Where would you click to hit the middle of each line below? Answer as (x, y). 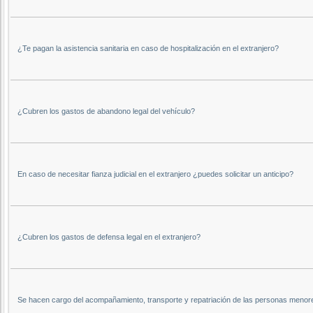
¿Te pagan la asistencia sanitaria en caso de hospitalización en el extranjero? (148, 48)
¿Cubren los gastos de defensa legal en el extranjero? (109, 236)
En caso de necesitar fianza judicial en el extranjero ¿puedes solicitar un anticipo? (155, 174)
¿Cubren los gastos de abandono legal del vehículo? (106, 111)
